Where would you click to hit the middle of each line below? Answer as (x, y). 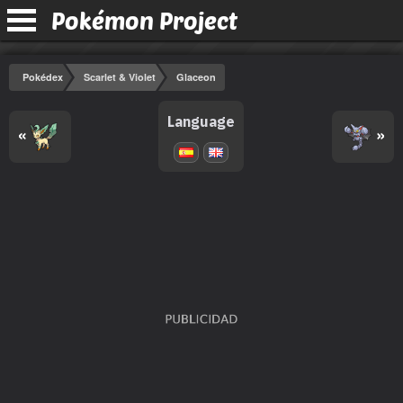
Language (201, 121)
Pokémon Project (144, 20)
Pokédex (43, 77)
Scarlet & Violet (120, 77)
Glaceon (196, 77)
